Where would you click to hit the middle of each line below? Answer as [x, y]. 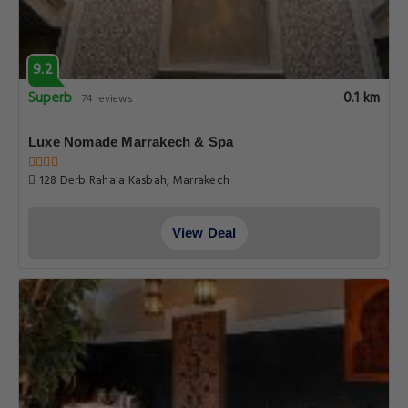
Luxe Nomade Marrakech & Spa [131, 142]
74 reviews [108, 99]
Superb [51, 98]
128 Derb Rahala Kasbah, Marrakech [133, 181]
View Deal [204, 233]
